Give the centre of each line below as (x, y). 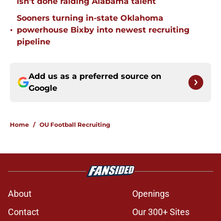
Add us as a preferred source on (95, 76)
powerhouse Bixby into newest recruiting (103, 30)
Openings (151, 194)
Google (43, 88)
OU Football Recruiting (75, 125)
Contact (23, 212)
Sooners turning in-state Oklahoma (90, 18)
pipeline (34, 42)
